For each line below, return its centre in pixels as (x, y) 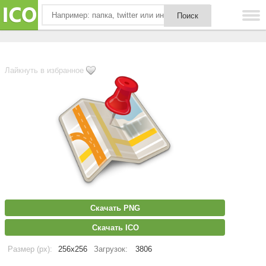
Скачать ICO (115, 228)
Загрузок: (111, 249)
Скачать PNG (115, 208)
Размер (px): (30, 249)
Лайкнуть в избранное (44, 70)
